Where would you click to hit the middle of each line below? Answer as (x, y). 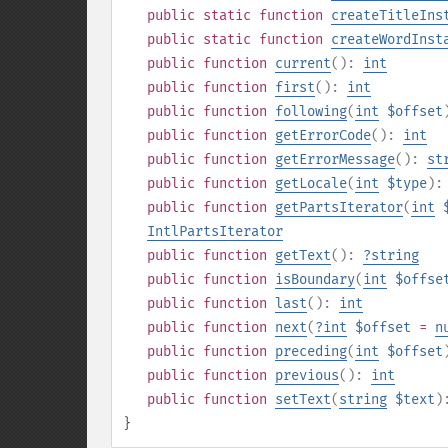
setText (303, 399)
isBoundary (315, 279)
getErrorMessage (335, 159)
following (311, 111)
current (303, 63)
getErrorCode (323, 135)
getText (303, 255)
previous (307, 375)
